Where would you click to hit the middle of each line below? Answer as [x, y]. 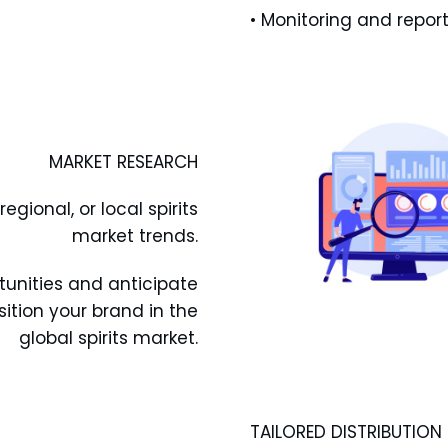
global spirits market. [109, 337]
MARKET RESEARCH [124, 161]
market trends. [135, 236]
